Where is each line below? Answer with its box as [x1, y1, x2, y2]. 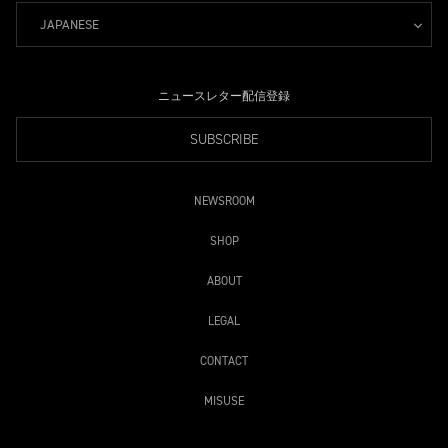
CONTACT [200, 353, 248, 369]
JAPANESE [40, 16, 99, 33]
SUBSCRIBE [189, 129, 259, 149]
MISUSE [204, 393, 244, 409]
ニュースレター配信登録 [158, 88, 290, 104]
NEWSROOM [193, 193, 255, 209]
